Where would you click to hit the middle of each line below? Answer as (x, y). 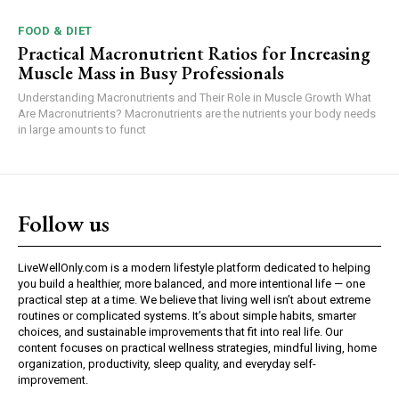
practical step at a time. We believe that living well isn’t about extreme (194, 299)
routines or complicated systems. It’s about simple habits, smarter (187, 315)
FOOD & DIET (55, 30)
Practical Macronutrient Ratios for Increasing (194, 53)
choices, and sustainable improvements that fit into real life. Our (180, 331)
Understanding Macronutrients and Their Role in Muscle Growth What (195, 97)
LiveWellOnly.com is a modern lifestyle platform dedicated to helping (194, 267)
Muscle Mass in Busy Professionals (151, 73)
